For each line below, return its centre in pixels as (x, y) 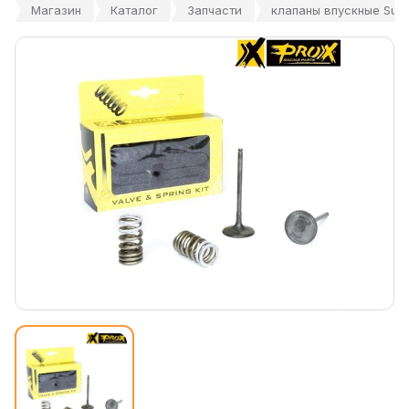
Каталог (134, 10)
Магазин (56, 10)
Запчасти (215, 10)
